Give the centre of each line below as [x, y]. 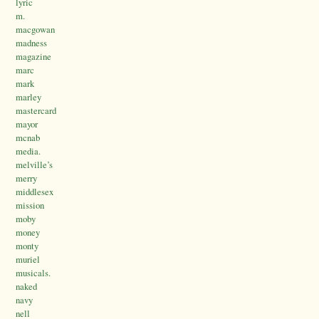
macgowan [35, 30]
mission [30, 205]
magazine [33, 57]
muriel [28, 260]
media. [28, 151]
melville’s [34, 165]
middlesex [35, 192]
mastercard [36, 111]
